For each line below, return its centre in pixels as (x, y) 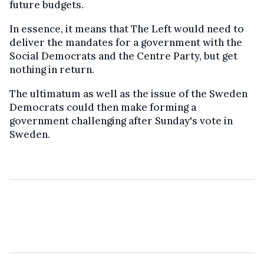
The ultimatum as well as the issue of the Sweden (128, 94)
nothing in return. (52, 70)
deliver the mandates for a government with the (126, 43)
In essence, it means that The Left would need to (127, 29)
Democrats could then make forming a (103, 108)
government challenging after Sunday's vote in (121, 121)
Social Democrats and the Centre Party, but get (123, 56)
